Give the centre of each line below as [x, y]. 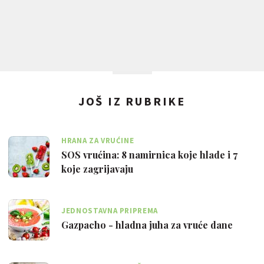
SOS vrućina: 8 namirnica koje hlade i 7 [149, 155]
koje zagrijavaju [97, 169]
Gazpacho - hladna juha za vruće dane [147, 225]
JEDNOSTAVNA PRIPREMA [110, 211]
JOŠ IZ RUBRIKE [132, 101]
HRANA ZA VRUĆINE [98, 141]
